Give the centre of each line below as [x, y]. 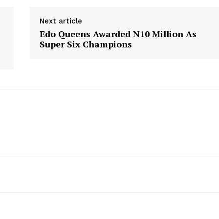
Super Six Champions [86, 44]
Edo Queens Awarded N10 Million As [118, 34]
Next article [61, 21]
